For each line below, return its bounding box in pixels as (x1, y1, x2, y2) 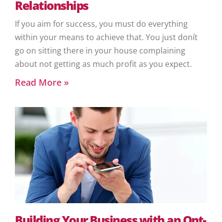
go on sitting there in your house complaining (15, 45, 185, 56)
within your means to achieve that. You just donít (15, 32, 198, 43)
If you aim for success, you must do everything (15, 18, 188, 30)
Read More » (15, 76, 69, 89)
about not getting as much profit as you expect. (15, 58, 192, 70)
